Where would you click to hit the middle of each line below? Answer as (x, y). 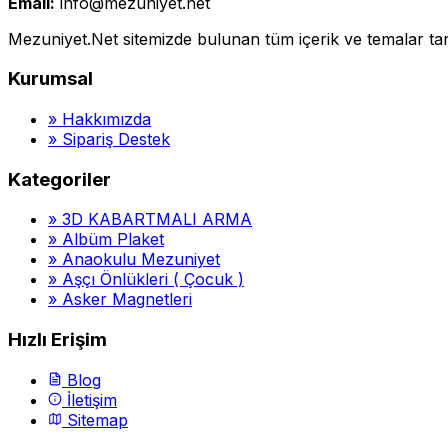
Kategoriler (59, 179)
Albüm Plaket (113, 239)
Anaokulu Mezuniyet (141, 259)
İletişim (89, 399)
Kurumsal (50, 79)
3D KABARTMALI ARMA (157, 219)
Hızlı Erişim (57, 340)
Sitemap (95, 419)
